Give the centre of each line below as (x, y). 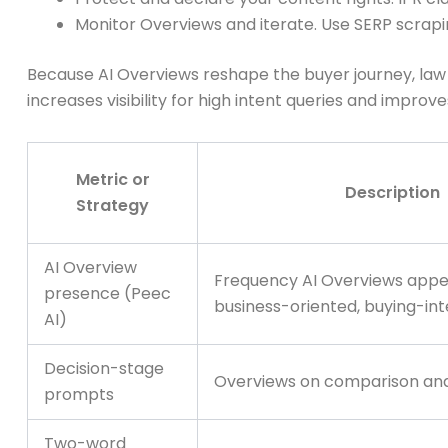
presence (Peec (107, 294)
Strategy (112, 206)
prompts (79, 395)
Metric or (112, 180)
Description (392, 193)
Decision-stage (104, 369)
